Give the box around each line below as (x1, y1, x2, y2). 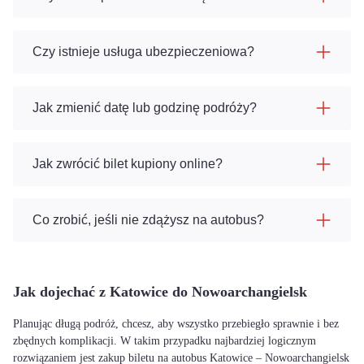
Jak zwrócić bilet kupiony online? (32, 157, 223, 171)
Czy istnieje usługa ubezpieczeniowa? (32, 45, 254, 58)
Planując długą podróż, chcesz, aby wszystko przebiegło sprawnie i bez (13, 318, 339, 330)
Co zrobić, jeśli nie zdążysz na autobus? (32, 213, 264, 227)
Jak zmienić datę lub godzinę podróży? (32, 101, 257, 115)
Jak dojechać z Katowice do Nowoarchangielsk (13, 284, 307, 300)
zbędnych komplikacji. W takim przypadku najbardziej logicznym (13, 335, 316, 347)
